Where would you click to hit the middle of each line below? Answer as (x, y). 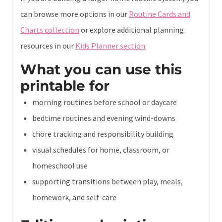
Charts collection (50, 29)
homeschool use (60, 165)
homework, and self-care (74, 197)
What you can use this (101, 69)
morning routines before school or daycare (105, 102)
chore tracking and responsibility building (103, 134)
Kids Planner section (110, 45)
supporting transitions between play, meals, (108, 181)
